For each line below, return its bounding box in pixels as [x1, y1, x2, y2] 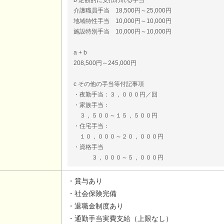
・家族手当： [73, 101, 110, 108]
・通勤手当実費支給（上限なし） [67, 214, 173, 223]
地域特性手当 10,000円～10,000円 [73, 17, 172, 24]
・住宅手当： [73, 122, 110, 129]
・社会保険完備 [67, 189, 117, 198]
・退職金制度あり [67, 202, 124, 210]
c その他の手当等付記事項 [73, 80, 144, 87]
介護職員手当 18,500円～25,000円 [73, 6, 172, 14]
